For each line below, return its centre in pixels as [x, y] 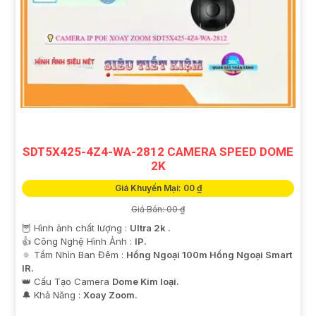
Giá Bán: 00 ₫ [158, 209]
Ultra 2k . [150, 228]
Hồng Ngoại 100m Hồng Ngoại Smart [209, 255]
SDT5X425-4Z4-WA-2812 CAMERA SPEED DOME [158, 152]
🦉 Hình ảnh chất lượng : [76, 228]
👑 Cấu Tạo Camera [67, 282]
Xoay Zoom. [110, 295]
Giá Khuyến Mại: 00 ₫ [158, 188]
